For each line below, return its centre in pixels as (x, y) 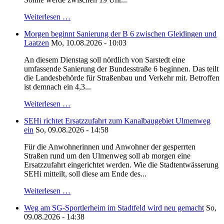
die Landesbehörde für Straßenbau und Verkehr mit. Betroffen (122, 78)
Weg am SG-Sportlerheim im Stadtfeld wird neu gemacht (114, 208)
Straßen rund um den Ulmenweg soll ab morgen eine (107, 156)
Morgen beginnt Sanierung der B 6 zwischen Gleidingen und (120, 34)
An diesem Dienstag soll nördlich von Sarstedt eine (104, 60)
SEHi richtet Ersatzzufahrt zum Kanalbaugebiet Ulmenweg (117, 121)
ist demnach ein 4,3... (57, 87)
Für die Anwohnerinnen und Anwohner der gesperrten (110, 147)
